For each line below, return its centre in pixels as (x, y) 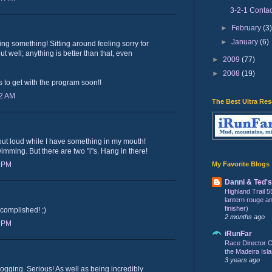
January (246, 42)
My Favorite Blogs (241, 164)
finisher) (236, 208)
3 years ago (242, 260)
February (247, 28)
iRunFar (238, 233)
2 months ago (245, 216)
